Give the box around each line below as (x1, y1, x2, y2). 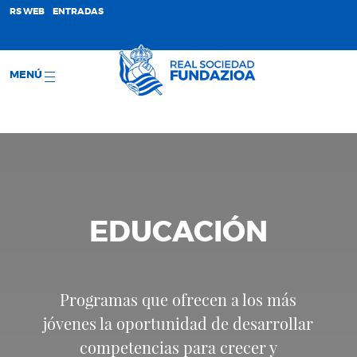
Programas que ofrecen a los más (60, 288, 297, 311)
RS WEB (10, 7, 45, 16)
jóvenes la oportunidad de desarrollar (43, 312, 314, 335)
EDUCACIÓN (89, 218, 268, 247)
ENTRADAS (53, 7, 104, 16)
